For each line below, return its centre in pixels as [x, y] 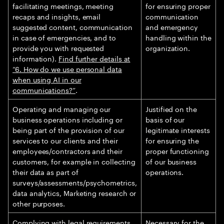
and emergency [172, 26]
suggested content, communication [72, 26]
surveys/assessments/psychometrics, [75, 182]
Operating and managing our [62, 108]
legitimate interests [178, 129]
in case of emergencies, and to [64, 37]
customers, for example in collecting [74, 161]
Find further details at [94, 58]
